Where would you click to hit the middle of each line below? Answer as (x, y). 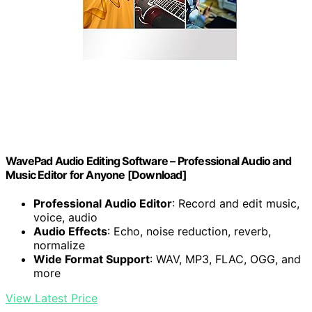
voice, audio (65, 217)
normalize (59, 245)
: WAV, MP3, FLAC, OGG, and (225, 259)
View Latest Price (52, 298)
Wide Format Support (92, 259)
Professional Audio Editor (103, 203)
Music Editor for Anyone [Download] (96, 174)
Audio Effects (70, 231)
